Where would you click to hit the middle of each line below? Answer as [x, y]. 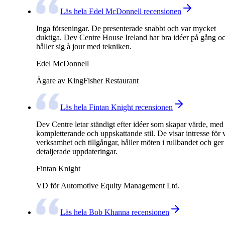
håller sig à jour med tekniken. [84, 47]
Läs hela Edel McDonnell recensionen [121, 12]
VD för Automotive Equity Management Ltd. [108, 186]
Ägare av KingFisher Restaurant [87, 81]
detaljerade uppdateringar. [77, 152]
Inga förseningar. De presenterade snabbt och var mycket [126, 29]
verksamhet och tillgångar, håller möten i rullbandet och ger [130, 143]
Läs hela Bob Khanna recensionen [115, 212]
